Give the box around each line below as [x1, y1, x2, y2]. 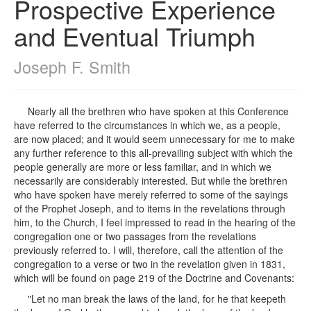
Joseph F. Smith [14, 55, 131, 78]
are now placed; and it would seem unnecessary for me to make [14, 132, 295, 146]
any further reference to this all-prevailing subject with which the [14, 146, 293, 160]
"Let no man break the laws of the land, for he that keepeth [28, 292, 286, 305]
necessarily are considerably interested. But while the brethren [14, 174, 287, 187]
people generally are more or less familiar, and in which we [14, 160, 271, 174]
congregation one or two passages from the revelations [14, 229, 256, 243]
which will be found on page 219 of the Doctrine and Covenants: [14, 271, 294, 285]
